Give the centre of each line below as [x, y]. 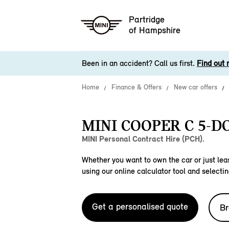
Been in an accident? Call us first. [139, 63]
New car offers [196, 87]
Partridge [147, 20]
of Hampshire [155, 30]
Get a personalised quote [140, 207]
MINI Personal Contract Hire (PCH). [143, 139]
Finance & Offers [136, 87]
